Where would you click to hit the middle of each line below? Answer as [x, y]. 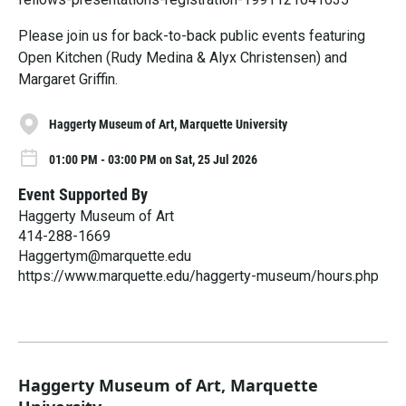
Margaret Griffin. [68, 79]
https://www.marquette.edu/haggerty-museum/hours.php [198, 275]
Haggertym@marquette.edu [105, 256]
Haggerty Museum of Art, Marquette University [168, 124]
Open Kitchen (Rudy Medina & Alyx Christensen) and [183, 58]
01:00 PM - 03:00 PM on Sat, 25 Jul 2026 [153, 159]
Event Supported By [83, 194]
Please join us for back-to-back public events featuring [192, 36]
